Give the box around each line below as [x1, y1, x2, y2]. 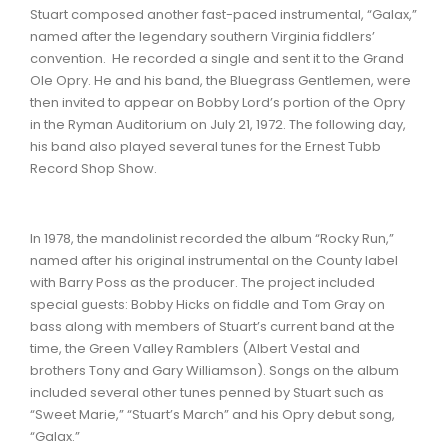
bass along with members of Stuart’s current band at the [30, 317, 395, 337]
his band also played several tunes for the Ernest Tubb [30, 137, 381, 157]
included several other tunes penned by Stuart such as [30, 383, 384, 403]
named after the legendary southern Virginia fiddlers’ [30, 27, 375, 47]
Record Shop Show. [30, 159, 157, 179]
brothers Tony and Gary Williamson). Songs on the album [30, 361, 399, 381]
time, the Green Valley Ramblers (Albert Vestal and [30, 339, 360, 359]
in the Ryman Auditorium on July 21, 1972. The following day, [30, 115, 406, 135]
